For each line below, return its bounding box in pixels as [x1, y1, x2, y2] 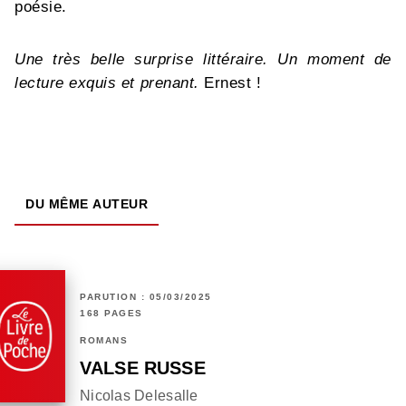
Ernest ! [198, 74, 262, 92]
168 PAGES [80, 308, 143, 319]
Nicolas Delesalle [80, 388, 198, 404]
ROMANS [80, 335, 128, 346]
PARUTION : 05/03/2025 [80, 292, 212, 303]
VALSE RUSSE [80, 358, 206, 379]
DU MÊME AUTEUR [25, 197, 148, 212]
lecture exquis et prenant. [14, 74, 199, 92]
